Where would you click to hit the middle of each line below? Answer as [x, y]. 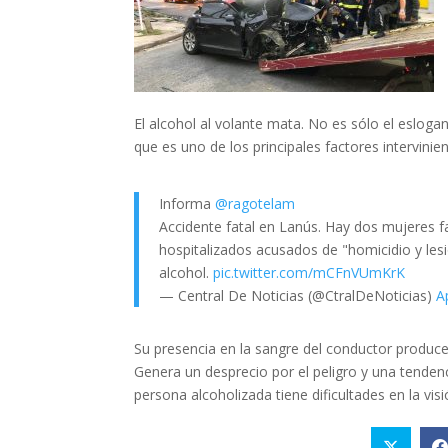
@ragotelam [255, 204]
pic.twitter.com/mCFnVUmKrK [309, 273]
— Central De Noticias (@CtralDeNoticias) [298, 296]
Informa [187, 204]
